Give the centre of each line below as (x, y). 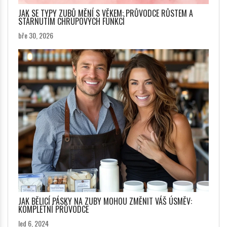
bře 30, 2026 (36, 35)
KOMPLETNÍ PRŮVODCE (53, 210)
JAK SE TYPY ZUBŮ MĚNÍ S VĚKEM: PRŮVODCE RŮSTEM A (106, 13)
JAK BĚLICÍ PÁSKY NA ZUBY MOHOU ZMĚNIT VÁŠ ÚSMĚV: (105, 201)
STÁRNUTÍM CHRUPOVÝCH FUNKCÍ (71, 22)
